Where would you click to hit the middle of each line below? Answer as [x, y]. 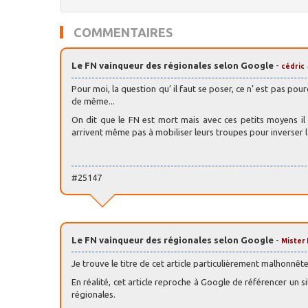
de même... [93, 101]
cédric [293, 66]
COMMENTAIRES [123, 32]
